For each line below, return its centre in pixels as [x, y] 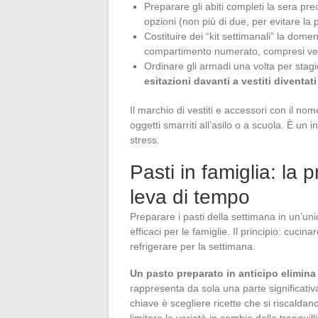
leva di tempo [190, 197]
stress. [145, 139]
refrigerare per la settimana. [193, 246]
